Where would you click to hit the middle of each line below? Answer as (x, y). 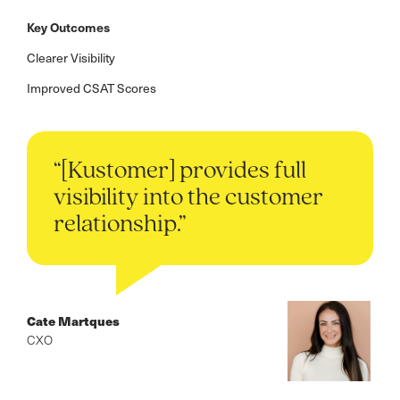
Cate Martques (73, 320)
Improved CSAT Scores (92, 87)
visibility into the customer (188, 198)
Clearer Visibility (71, 57)
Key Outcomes (68, 27)
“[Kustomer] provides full (180, 171)
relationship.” (120, 225)
